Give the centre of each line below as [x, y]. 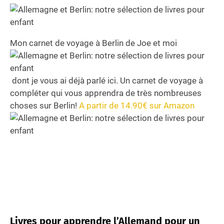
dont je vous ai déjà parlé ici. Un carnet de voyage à [106, 80]
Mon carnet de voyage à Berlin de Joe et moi [93, 43]
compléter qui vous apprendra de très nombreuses [106, 93]
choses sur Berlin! [44, 105]
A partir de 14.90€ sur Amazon [137, 105]
